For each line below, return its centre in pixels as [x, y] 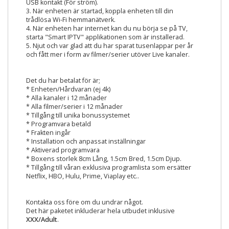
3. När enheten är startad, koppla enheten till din [100, 11]
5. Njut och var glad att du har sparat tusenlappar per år [110, 46]
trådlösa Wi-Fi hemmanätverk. [71, 20]
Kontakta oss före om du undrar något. [85, 202]
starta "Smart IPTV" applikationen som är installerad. [105, 37]
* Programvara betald [59, 124]
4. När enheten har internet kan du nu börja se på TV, [107, 28]
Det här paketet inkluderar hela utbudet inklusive [100, 211]
